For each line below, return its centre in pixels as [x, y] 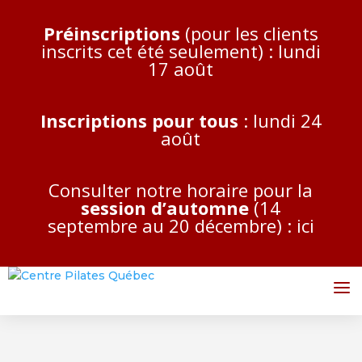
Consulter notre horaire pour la [181, 190]
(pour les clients [249, 33]
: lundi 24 [280, 120]
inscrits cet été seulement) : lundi [181, 51]
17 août [181, 69]
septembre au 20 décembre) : [172, 225]
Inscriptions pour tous [139, 120]
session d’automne [165, 208]
